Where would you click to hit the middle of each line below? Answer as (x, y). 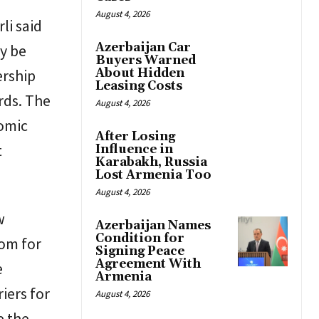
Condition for (140, 239)
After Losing (135, 137)
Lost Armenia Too (153, 176)
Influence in (134, 150)
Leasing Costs (139, 87)
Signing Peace (140, 252)
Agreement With (148, 265)
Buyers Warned (146, 61)
